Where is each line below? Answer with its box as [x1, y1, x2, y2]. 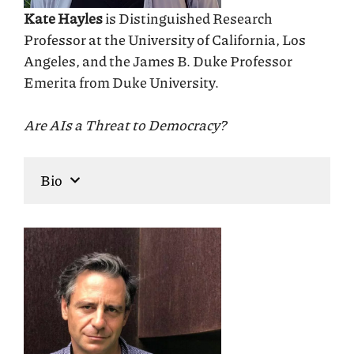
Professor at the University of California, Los [24, 28, 306, 50]
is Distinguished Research [103, 7, 273, 28]
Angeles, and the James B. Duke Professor [24, 50, 292, 71]
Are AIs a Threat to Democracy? [24, 114, 226, 135]
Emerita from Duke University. [24, 71, 219, 92]
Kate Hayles [24, 7, 103, 28]
